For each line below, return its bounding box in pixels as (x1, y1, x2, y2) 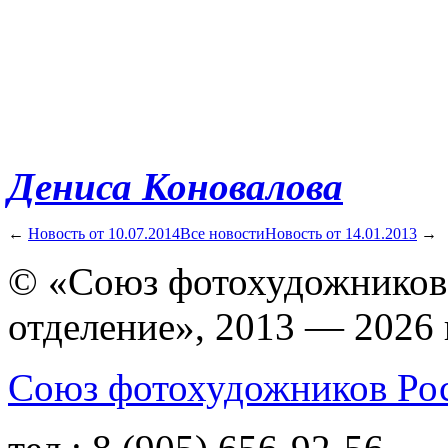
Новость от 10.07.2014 (28, 225, 180, 243)
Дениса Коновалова (8, 165, 343, 209)
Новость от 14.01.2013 (265, 225, 417, 243)
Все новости (180, 225, 265, 243)
